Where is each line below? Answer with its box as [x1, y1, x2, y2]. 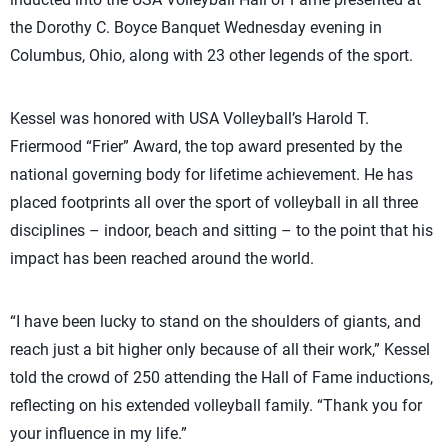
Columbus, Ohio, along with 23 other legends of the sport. [10, 46, 413, 65]
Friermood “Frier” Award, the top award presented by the [10, 137, 402, 156]
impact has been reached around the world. [10, 249, 314, 268]
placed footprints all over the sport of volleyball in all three [10, 193, 418, 212]
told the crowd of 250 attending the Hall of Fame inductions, [10, 368, 433, 387]
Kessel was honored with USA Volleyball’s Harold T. [10, 109, 369, 128]
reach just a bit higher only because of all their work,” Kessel [10, 340, 430, 359]
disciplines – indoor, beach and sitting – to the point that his [10, 221, 433, 240]
